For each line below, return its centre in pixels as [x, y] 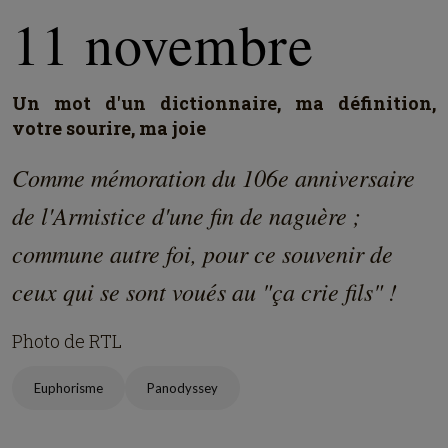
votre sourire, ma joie [109, 128]
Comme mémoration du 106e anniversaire [213, 177]
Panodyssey [182, 388]
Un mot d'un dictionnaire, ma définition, [224, 103]
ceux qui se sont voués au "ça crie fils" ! [204, 291]
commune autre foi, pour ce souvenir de [202, 253]
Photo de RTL [67, 341]
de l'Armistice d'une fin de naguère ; [186, 215]
